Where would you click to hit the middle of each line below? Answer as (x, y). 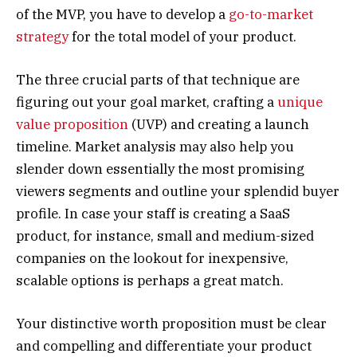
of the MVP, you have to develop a (122, 14)
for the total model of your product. (182, 36)
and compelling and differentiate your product (164, 346)
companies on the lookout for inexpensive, (152, 259)
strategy (42, 36)
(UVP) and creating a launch (219, 125)
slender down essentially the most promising (160, 169)
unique (300, 102)
